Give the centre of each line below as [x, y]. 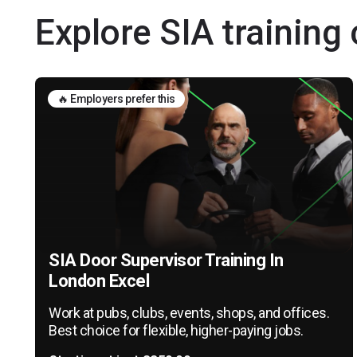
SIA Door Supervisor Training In [166, 260]
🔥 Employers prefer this [116, 98]
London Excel [99, 280]
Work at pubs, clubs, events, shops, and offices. [189, 312]
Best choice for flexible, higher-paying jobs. [176, 330]
